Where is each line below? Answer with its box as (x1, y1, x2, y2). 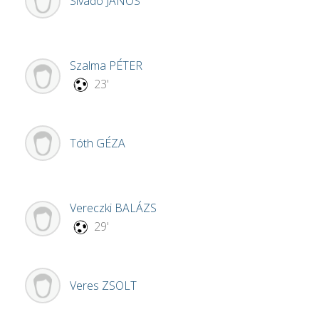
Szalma (70, 58, 109, 74)
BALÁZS (115, 200, 157, 216)
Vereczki (70, 200, 115, 216)
